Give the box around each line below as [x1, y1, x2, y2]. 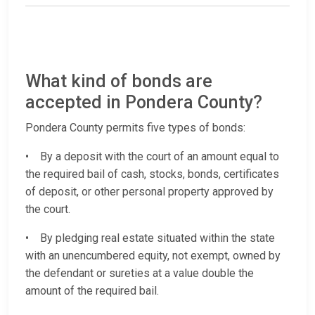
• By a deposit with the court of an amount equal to [25, 150, 279, 164]
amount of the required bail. [25, 284, 159, 298]
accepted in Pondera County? [25, 92, 262, 113]
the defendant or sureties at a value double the [25, 266, 254, 281]
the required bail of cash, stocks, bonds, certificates [25, 167, 279, 181]
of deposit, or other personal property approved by [25, 185, 274, 199]
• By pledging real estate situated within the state [25, 231, 275, 245]
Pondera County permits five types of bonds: [25, 121, 245, 135]
